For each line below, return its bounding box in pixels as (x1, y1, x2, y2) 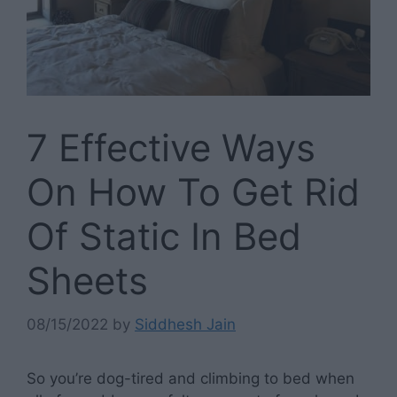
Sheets (27, 258, 148, 304)
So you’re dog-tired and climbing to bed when (27, 369, 354, 387)
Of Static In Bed (27, 214, 301, 260)
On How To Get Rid (27, 169, 360, 215)
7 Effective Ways (27, 125, 315, 171)
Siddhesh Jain (135, 315, 236, 333)
